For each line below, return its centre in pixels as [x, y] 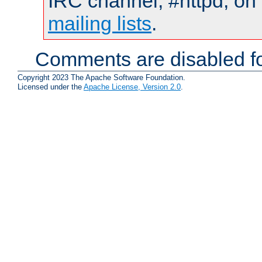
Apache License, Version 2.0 [132, 87]
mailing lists [100, 24]
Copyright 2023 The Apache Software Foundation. [101, 77]
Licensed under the [51, 87]
